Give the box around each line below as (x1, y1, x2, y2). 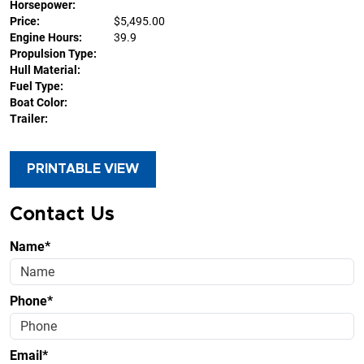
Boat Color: (10, 96, 67, 110)
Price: (10, 15, 40, 28)
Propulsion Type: (10, 47, 97, 61)
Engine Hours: (10, 31, 82, 45)
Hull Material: (10, 63, 80, 77)
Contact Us (10, 205, 115, 225)
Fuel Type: (10, 80, 63, 93)
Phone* (10, 293, 53, 310)
